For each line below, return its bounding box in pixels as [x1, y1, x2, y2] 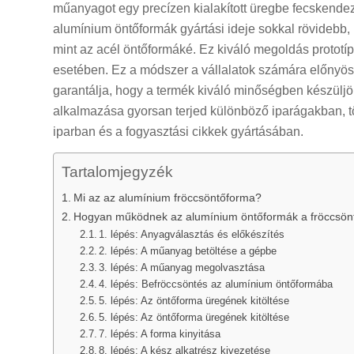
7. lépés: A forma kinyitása [99, 328, 221, 341]
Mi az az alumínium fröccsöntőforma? [73, 191, 262, 205]
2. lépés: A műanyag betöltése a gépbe [99, 245, 277, 258]
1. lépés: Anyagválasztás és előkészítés [99, 228, 285, 241]
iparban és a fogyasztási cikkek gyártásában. [53, 124, 303, 138]
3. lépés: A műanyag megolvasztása [99, 262, 265, 274]
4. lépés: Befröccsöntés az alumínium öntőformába [99, 278, 333, 291]
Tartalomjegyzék [62, 164, 173, 181]
